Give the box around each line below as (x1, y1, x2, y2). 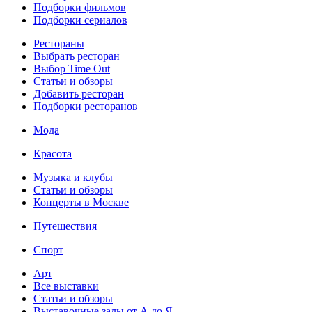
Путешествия (33, 220, 97, 233)
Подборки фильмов (33, 1, 126, 14)
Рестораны (33, 38, 84, 50)
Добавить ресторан (33, 88, 124, 100)
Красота (33, 148, 72, 160)
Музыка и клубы (33, 171, 113, 184)
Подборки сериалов (33, 14, 127, 26)
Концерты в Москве (33, 196, 129, 209)
